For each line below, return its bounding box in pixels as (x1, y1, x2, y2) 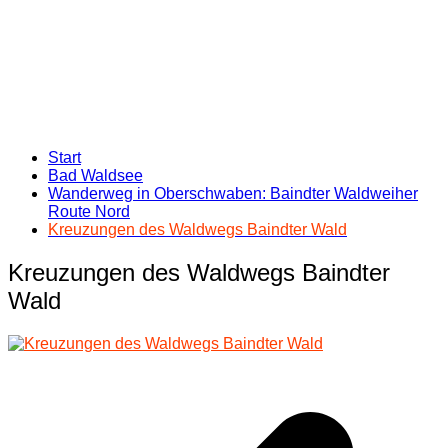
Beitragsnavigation (7, 367, 201, 395)
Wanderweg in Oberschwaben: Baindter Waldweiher (48, 185, 418, 202)
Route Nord (48, 203, 130, 220)
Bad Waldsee (48, 167, 143, 184)
